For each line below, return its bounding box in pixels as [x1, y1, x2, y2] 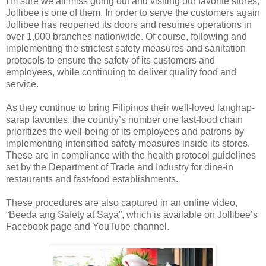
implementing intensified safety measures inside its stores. [6, 138, 250, 148]
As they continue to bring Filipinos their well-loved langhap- [6, 102, 255, 113]
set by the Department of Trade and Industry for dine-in [6, 161, 233, 172]
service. [6, 78, 39, 89]
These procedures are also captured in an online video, [6, 197, 237, 208]
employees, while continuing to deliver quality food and [6, 66, 236, 77]
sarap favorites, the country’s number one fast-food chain [6, 114, 243, 125]
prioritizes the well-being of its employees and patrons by [6, 126, 244, 137]
